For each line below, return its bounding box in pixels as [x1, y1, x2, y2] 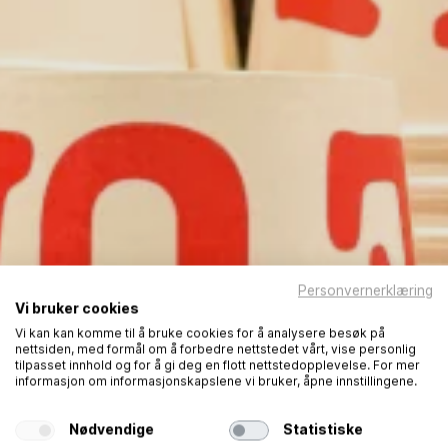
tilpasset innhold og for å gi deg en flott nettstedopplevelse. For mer [15, 357, 420, 372]
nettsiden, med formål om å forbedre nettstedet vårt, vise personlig [15, 341, 416, 356]
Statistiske [282, 421, 363, 438]
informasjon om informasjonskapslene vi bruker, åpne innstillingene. [15, 373, 417, 388]
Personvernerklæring [298, 282, 433, 298]
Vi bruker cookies [15, 300, 139, 316]
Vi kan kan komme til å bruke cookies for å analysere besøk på [15, 325, 385, 340]
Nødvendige [68, 421, 154, 438]
